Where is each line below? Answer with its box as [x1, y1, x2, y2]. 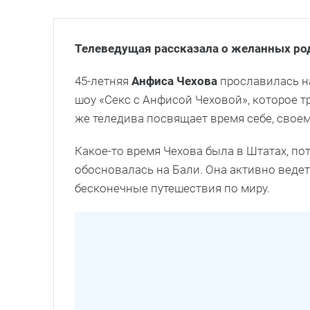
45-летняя [75, 73, 131, 88]
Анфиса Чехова [131, 73, 217, 88]
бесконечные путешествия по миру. [75, 181, 270, 195]
